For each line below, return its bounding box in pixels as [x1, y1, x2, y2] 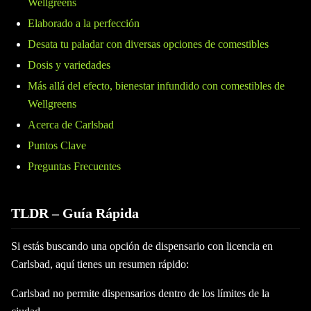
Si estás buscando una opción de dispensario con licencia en [11, 240, 273, 252]
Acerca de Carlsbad [28, 119, 114, 131]
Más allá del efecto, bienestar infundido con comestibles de [28, 80, 285, 92]
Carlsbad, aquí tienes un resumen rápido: [11, 258, 189, 270]
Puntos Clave [28, 140, 86, 151]
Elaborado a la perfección [28, 17, 140, 29]
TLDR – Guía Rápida [11, 205, 139, 221]
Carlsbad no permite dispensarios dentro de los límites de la [11, 287, 269, 299]
